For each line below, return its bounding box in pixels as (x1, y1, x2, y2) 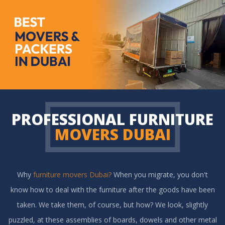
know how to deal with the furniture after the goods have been (10, 184, 215, 194)
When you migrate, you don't (114, 169, 208, 179)
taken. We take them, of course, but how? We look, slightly (17, 199, 208, 209)
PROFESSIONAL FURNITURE (12, 108, 213, 130)
